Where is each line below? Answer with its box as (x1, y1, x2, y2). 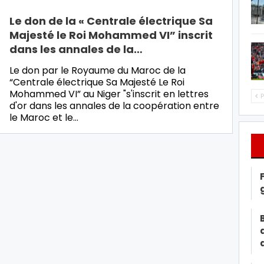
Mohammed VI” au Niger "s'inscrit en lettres (9, 87, 209, 101)
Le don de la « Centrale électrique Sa (9, 13, 213, 28)
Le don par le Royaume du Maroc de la (9, 63, 186, 77)
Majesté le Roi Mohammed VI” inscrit (9, 27, 213, 42)
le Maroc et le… (9, 110, 78, 124)
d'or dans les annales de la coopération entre (9, 98, 219, 113)
